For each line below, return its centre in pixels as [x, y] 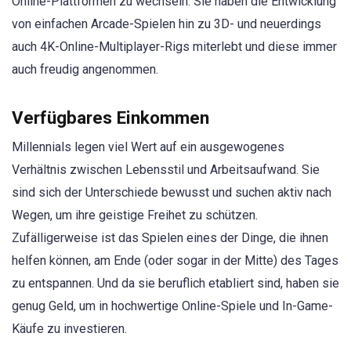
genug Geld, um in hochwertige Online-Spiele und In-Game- [172, 306]
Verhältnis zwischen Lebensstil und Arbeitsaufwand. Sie [166, 169]
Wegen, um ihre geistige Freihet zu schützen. [135, 215]
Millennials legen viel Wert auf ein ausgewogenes [148, 147]
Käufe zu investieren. [69, 328]
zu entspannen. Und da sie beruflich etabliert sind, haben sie [175, 283]
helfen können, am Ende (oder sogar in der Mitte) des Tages [175, 260]
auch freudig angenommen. [85, 70]
